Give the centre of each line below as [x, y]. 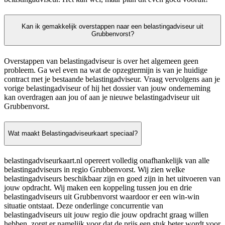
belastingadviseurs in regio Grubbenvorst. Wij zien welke [94, 169]
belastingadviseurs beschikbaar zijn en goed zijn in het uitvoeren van [112, 178]
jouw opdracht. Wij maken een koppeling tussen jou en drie [98, 187]
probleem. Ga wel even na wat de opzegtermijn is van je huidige [106, 70]
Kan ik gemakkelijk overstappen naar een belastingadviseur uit [113, 27]
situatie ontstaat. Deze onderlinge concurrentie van [84, 205]
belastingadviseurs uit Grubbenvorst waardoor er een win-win [102, 196]
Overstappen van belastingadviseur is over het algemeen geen [101, 61]
